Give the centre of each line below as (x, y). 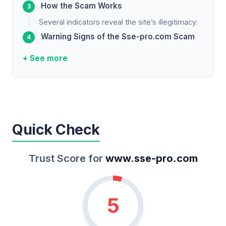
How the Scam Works (81, 6)
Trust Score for (67, 158)
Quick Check (56, 129)
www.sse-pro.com (151, 158)
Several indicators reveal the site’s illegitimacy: (118, 22)
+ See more (45, 59)
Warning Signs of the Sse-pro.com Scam (118, 37)
